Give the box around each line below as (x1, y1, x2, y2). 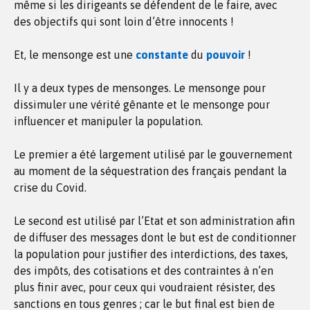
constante (136, 48, 188, 61)
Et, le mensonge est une (14, 48, 136, 61)
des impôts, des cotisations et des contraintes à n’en (14, 264, 273, 277)
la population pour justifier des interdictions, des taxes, (14, 248, 288, 260)
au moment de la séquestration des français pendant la (14, 165, 286, 177)
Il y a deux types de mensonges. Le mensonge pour (14, 82, 266, 94)
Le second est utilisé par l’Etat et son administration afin (14, 215, 295, 227)
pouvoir (206, 48, 245, 61)
